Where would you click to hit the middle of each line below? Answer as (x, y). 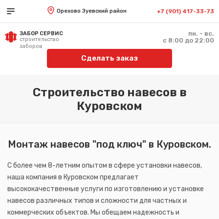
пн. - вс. (201, 33)
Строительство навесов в (109, 92)
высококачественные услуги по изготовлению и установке (106, 189)
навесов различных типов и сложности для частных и (97, 200)
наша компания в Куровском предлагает (73, 177)
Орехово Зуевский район (92, 11)
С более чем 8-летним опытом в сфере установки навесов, (105, 165)
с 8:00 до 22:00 (188, 40)
